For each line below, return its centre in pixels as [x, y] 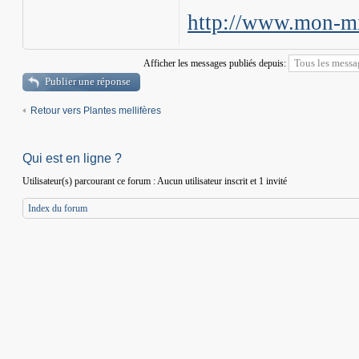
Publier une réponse [88, 81]
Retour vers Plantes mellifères [96, 111]
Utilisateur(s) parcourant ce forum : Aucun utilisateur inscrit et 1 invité [155, 181]
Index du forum [58, 208]
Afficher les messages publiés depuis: [216, 63]
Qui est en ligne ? [72, 158]
